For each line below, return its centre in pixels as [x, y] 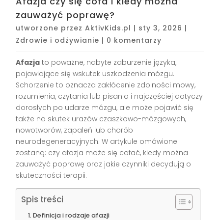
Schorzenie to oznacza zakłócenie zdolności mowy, [106, 85]
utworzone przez [51, 28]
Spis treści [42, 200]
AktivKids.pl [108, 28]
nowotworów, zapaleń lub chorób [75, 130]
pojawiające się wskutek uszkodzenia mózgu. [95, 74]
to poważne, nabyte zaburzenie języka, [108, 63]
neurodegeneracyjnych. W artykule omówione [97, 142]
